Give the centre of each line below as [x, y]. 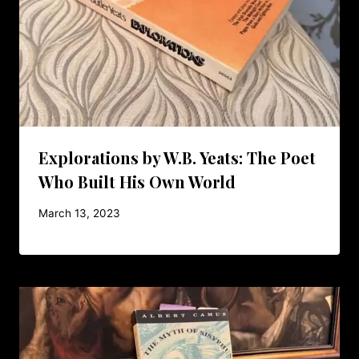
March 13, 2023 [79, 213]
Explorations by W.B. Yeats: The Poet [177, 157]
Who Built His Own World [137, 181]
